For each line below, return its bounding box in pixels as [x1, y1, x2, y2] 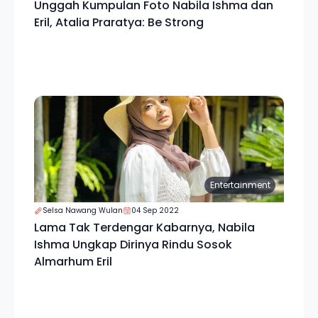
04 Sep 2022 [131, 205, 179, 216]
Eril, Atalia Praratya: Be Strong [34, 14, 204, 31]
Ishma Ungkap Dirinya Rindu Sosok [34, 236, 232, 253]
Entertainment [209, 179, 270, 191]
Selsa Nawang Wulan [43, 205, 123, 216]
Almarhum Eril [34, 253, 112, 270]
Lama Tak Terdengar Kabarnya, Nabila [34, 219, 255, 236]
